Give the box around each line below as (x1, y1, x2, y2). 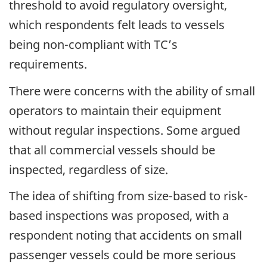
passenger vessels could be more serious (9, 247, 236, 263)
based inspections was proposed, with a (9, 207, 229, 224)
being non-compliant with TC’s (9, 36, 178, 53)
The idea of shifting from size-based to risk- (9, 188, 248, 204)
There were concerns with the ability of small (9, 82, 255, 99)
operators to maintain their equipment (9, 102, 221, 119)
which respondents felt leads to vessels (9, 17, 225, 33)
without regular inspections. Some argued (9, 122, 240, 138)
